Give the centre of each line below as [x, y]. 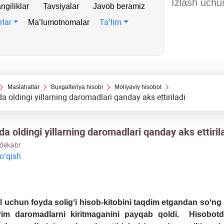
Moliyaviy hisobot [138, 87]
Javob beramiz [119, 6]
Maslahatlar [23, 87]
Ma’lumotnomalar [59, 22]
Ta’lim [111, 22]
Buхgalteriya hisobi [77, 87]
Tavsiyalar [61, 6]
